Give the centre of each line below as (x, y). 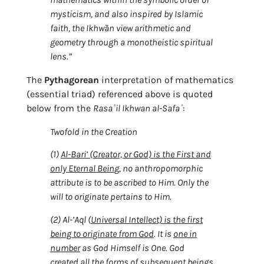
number (65, 247)
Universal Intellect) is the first (147, 219)
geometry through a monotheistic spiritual (131, 42)
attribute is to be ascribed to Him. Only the (129, 183)
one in (185, 233)
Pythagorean (72, 80)
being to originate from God (102, 233)
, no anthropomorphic (161, 169)
